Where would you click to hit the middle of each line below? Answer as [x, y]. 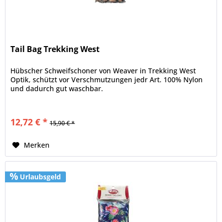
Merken [37, 145]
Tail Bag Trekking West [55, 49]
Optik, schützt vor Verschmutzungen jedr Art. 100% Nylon [107, 80]
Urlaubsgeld [40, 176]
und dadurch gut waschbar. [57, 89]
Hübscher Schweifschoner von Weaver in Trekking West [103, 71]
